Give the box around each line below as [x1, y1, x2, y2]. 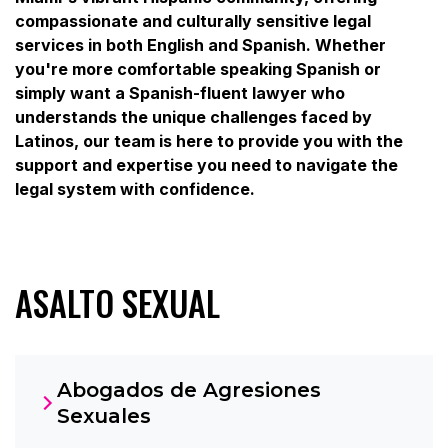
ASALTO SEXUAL [15, 276, 220, 328]
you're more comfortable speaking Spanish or [15, 58, 381, 79]
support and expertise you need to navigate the [15, 154, 398, 175]
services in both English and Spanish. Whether [15, 34, 386, 55]
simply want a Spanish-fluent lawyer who [15, 82, 345, 103]
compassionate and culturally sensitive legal [15, 10, 371, 31]
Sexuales [57, 403, 151, 428]
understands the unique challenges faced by [15, 106, 372, 127]
